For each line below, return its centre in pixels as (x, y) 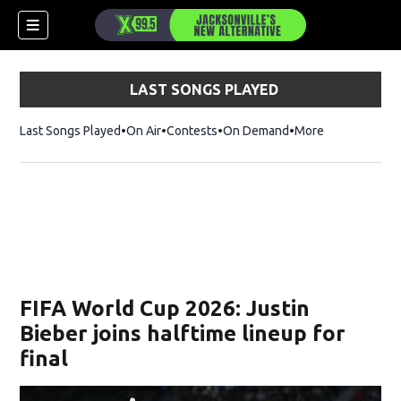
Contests (192, 131)
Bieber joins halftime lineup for (183, 333)
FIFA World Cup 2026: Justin (165, 308)
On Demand (256, 131)
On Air (144, 131)
